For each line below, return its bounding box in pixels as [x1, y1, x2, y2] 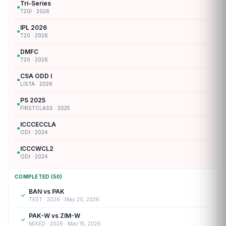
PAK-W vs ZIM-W [29, 211, 80, 219]
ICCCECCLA [20, 120, 56, 128]
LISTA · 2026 [20, 80, 52, 87]
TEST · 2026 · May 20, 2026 [29, 196, 99, 202]
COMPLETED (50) [15, 173, 63, 180]
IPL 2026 [20, 23, 47, 31]
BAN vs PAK [29, 187, 65, 195]
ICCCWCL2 [20, 144, 53, 152]
